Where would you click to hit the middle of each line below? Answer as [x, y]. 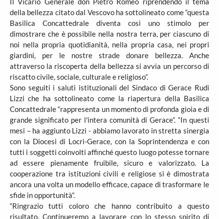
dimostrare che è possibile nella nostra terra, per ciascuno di [109, 34]
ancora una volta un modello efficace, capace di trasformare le [109, 184]
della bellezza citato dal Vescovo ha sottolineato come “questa [109, 12]
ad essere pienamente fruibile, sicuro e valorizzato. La [109, 163]
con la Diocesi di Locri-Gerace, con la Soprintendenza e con [109, 141]
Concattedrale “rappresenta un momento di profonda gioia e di [109, 109]
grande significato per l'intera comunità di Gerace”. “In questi [109, 120]
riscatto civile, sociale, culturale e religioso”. [79, 77]
